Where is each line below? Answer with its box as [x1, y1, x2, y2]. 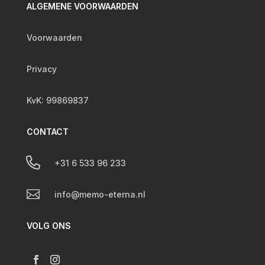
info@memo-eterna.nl [54, 189, 146, 200]
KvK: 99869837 [26, 95, 89, 106]
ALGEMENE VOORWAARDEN [26, 1, 138, 12]
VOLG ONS [26, 221, 71, 231]
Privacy [26, 64, 57, 75]
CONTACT [26, 127, 69, 137]
